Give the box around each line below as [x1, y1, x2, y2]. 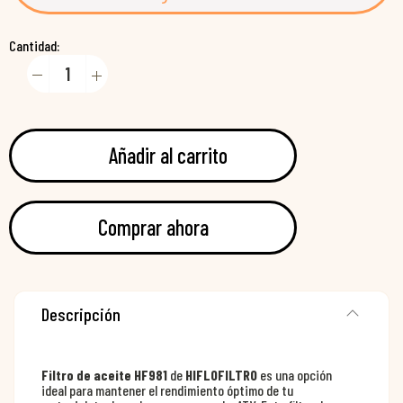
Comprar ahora [97, 214, 209, 241]
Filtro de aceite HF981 [41, 366, 167, 384]
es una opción [257, 366, 332, 384]
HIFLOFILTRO [185, 366, 257, 384]
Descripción [41, 303, 121, 326]
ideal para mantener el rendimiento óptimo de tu [41, 381, 293, 399]
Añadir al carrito [109, 142, 228, 169]
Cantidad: [9, 37, 59, 55]
